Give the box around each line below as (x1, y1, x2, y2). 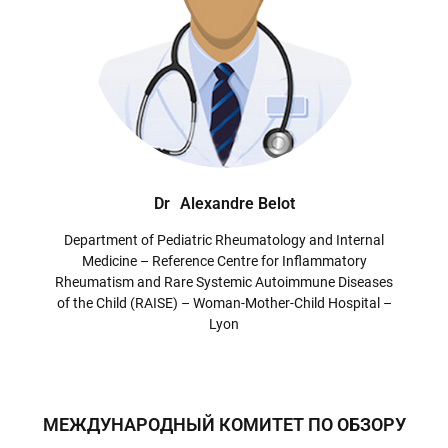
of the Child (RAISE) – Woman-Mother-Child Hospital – (56, 295, 392, 312)
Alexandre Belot (179, 194, 295, 214)
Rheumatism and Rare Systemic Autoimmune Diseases (55, 274, 393, 291)
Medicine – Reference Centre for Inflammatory (81, 253, 367, 270)
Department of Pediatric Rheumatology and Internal (64, 232, 384, 249)
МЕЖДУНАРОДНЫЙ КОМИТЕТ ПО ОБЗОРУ (42, 414, 406, 436)
